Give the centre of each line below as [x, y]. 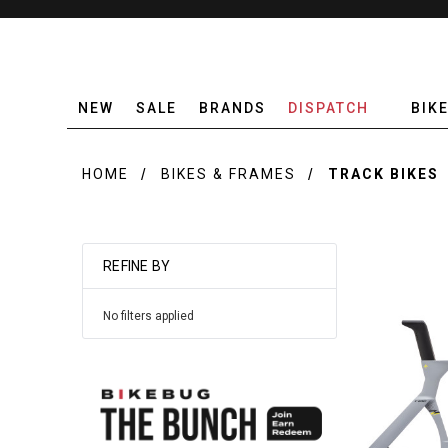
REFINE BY [137, 266]
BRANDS [233, 108]
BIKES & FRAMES [229, 174]
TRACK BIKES [384, 174]
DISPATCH [329, 108]
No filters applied [149, 316]
